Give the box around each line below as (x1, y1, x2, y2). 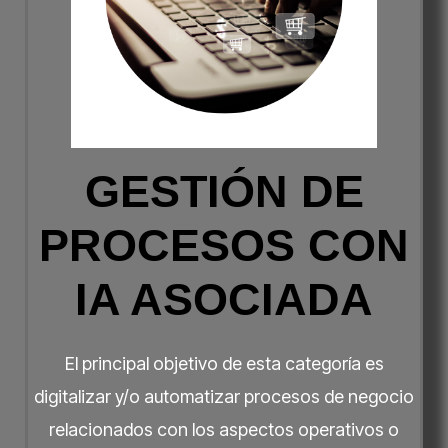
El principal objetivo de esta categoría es (64, 352, 384, 374)
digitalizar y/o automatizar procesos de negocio (34, 385, 414, 407)
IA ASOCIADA (75, 273, 373, 325)
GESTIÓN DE (84, 165, 364, 217)
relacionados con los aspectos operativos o (49, 418, 399, 440)
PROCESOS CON (39, 219, 409, 271)
